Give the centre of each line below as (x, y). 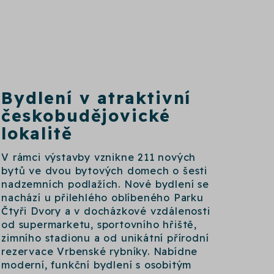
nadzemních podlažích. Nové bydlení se (105, 184)
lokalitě (37, 133)
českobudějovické (86, 115)
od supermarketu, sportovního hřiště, (99, 225)
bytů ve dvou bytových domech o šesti (105, 171)
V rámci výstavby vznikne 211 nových (99, 157)
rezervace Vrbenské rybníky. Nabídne (100, 252)
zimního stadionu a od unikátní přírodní (105, 238)
